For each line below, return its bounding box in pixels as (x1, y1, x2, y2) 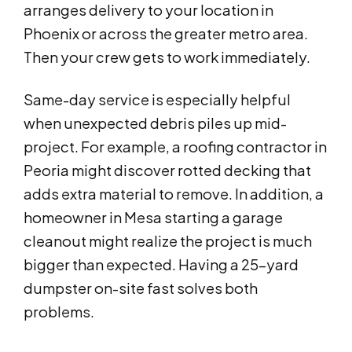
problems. (24, 302, 94, 321)
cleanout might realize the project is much (24, 232, 312, 251)
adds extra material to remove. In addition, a (24, 185, 324, 203)
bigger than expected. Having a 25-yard (24, 255, 299, 274)
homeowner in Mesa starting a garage (24, 208, 283, 227)
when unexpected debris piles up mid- (24, 114, 287, 133)
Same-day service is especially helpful (24, 90, 291, 109)
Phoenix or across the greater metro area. (24, 24, 308, 43)
